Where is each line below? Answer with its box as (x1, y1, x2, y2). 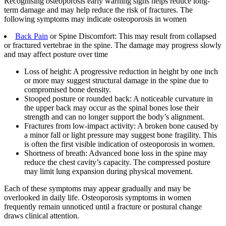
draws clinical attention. (4, 211, 79, 220)
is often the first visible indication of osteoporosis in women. (24, 140, 215, 149)
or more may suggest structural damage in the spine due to (24, 76, 208, 85)
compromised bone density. (24, 85, 111, 94)
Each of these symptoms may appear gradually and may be (4, 184, 191, 193)
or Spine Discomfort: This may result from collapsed (48, 32, 216, 41)
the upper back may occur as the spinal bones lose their (24, 103, 199, 112)
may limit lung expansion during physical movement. (24, 167, 193, 176)
